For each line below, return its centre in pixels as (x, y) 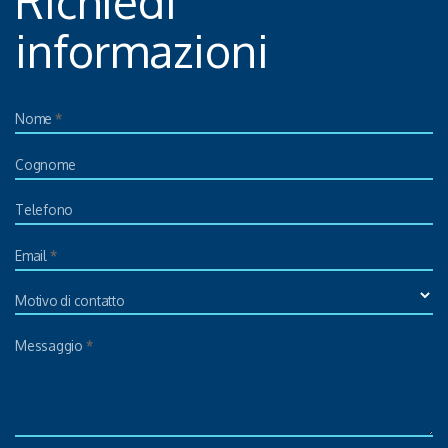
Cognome (45, 164)
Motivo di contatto (70, 301)
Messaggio (50, 345)
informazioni (142, 50)
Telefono (44, 210)
